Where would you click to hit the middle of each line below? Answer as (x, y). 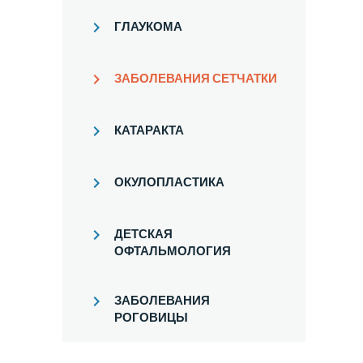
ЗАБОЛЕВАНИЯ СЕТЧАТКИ (196, 78)
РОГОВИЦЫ (151, 317)
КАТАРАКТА (149, 130)
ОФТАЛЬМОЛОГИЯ (173, 251)
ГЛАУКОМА (148, 26)
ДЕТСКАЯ (143, 234)
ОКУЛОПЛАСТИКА (169, 182)
